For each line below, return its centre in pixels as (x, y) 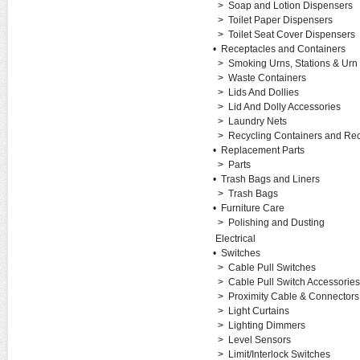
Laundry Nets (257, 121)
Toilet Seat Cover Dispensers (291, 35)
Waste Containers (267, 78)
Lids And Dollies (263, 92)
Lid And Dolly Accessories (284, 107)
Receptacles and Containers (283, 49)
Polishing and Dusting (276, 223)
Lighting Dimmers (266, 325)
